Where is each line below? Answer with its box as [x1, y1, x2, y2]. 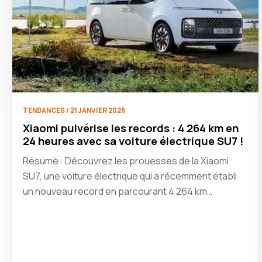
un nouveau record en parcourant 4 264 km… [23, 184, 212, 198]
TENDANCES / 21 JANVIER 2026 [23, 105, 125, 115]
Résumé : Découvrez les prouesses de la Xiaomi [23, 154, 229, 167]
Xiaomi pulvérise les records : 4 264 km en [23, 120, 239, 136]
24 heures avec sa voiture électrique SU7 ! [23, 133, 244, 149]
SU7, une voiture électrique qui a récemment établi [23, 169, 237, 182]
